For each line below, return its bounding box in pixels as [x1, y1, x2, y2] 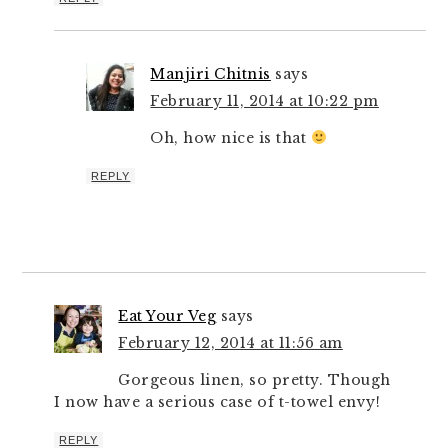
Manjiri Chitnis [150, 65, 271, 83]
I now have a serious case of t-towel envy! [54, 393, 381, 411]
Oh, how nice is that [150, 129, 311, 147]
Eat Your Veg [118, 307, 217, 325]
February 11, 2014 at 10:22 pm [150, 92, 379, 110]
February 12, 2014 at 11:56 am [118, 334, 343, 352]
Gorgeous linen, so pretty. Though [118, 371, 391, 389]
